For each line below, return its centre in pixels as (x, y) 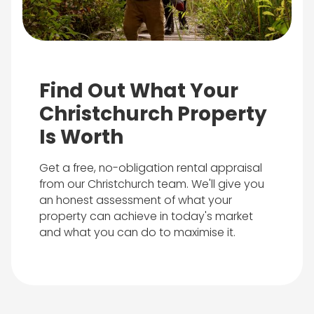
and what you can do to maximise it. (137, 233)
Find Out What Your (138, 91)
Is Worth (81, 137)
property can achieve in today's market (146, 217)
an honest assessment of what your (135, 200)
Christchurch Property (153, 114)
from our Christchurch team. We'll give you (151, 184)
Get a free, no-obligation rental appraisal (150, 168)
